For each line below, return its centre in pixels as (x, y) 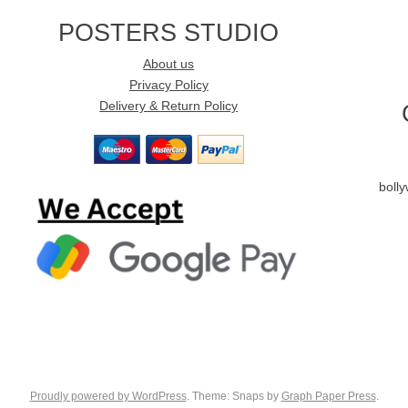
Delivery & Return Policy (169, 106)
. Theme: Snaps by (234, 397)
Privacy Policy (168, 85)
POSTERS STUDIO (169, 32)
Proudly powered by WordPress (108, 397)
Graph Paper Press (328, 397)
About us (169, 64)
